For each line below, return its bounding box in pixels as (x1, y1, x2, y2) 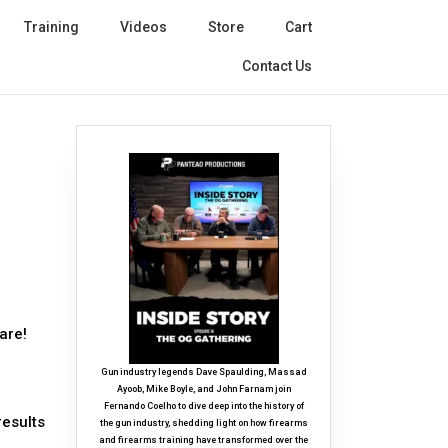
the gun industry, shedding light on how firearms (99, 418, 308, 429)
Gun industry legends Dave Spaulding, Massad (100, 367, 307, 378)
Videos (120, 19, 167, 35)
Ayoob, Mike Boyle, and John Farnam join (116, 384, 291, 395)
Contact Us (242, 58, 312, 74)
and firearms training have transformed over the (99, 435, 308, 446)
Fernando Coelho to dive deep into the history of (103, 401, 304, 412)
